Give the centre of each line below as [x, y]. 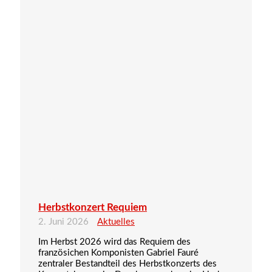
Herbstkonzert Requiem [93, 208]
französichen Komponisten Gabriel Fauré [118, 253]
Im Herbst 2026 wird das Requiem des [114, 242]
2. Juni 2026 [65, 222]
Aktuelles [116, 222]
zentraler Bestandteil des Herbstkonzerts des [127, 264]
